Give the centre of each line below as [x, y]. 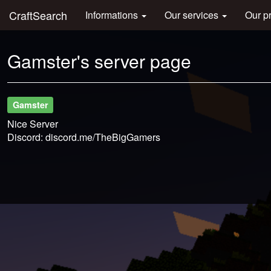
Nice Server [33, 124]
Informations [113, 15]
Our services [193, 15]
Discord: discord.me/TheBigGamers [84, 137]
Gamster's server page [99, 61]
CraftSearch [38, 15]
